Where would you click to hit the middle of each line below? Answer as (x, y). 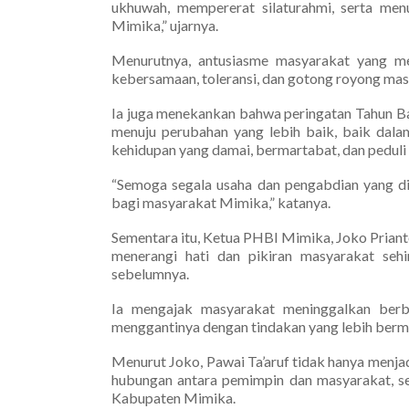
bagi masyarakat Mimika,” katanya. (221, 202)
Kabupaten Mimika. (173, 397)
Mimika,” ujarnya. (165, 25)
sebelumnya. (150, 273)
